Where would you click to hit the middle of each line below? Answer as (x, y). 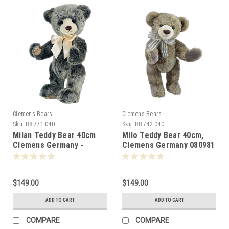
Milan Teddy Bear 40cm (54, 135)
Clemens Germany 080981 (169, 145)
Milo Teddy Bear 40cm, (163, 135)
